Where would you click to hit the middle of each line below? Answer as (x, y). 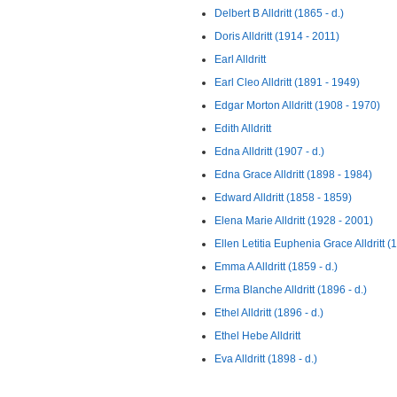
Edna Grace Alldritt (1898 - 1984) (293, 175)
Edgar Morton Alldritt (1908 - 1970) (297, 105)
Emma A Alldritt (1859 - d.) (276, 267)
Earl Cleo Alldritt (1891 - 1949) (287, 82)
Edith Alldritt (243, 128)
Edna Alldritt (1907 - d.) (269, 152)
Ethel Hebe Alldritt (257, 336)
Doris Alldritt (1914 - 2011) (277, 36)
